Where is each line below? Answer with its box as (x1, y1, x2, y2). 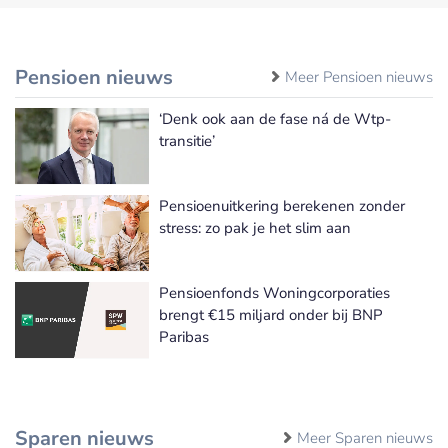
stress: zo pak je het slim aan (159, 217, 351, 238)
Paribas (159, 326, 209, 347)
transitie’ (159, 130, 215, 151)
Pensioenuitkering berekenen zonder (159, 195, 405, 216)
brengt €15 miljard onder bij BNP (159, 304, 383, 325)
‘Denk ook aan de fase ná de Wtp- (159, 108, 391, 129)
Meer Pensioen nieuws (285, 66, 433, 87)
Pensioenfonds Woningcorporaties (159, 282, 390, 303)
